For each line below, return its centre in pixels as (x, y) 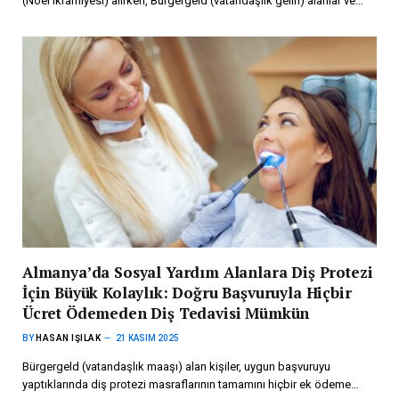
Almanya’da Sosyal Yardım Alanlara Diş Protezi (198, 272)
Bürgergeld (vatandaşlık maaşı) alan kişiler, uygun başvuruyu (176, 366)
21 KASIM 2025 (147, 338)
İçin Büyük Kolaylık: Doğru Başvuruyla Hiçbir (187, 292)
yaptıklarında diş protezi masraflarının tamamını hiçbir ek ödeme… (191, 384)
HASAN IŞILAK (68, 338)
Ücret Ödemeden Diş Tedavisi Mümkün (166, 313)
